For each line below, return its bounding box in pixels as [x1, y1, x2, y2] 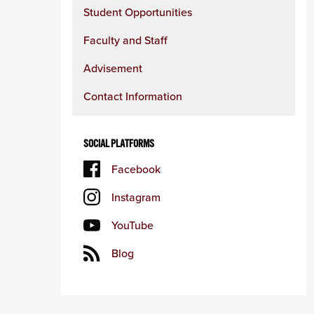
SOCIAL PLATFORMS [83, 137, 154, 150]
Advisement [83, 60, 142, 76]
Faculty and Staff [83, 32, 168, 48]
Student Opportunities [83, 4, 192, 20]
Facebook [111, 161, 161, 177]
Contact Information [83, 88, 182, 104]
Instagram [111, 189, 161, 205]
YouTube [111, 217, 153, 233]
